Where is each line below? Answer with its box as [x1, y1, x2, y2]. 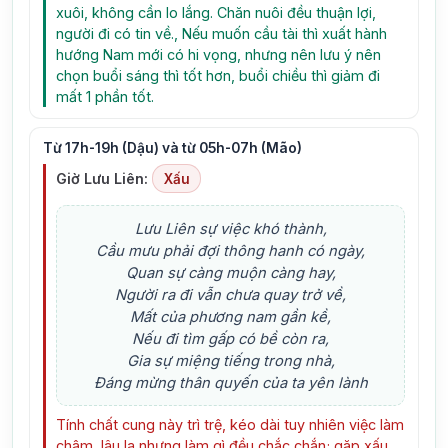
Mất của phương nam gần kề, [130, 307, 332, 326]
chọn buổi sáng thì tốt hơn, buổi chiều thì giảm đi [56, 66, 381, 84]
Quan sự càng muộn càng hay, [125, 263, 336, 282]
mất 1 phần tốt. [56, 87, 155, 105]
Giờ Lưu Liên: [56, 169, 149, 187]
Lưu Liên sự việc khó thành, [134, 219, 327, 238]
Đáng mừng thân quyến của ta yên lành [93, 373, 368, 392]
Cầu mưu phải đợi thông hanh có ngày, [96, 241, 366, 260]
